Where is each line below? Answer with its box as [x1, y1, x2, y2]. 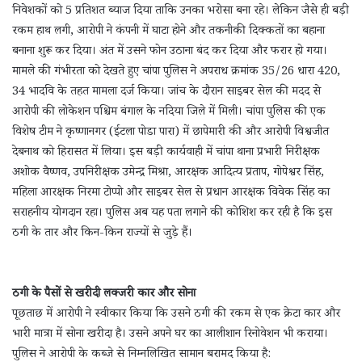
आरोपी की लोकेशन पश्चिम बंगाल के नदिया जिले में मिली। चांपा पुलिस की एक [12, 103, 326, 122]
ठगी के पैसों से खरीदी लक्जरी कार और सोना [12, 284, 196, 304]
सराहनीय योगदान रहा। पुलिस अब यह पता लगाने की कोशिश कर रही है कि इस [12, 204, 332, 223]
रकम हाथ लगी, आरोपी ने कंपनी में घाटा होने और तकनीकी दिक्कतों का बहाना [12, 22, 325, 41]
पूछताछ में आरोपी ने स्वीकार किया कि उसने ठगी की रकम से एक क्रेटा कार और [12, 305, 340, 324]
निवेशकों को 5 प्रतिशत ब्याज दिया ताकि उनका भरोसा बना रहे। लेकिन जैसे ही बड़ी [12, 2, 349, 21]
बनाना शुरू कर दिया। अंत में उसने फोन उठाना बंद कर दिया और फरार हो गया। [12, 42, 327, 61]
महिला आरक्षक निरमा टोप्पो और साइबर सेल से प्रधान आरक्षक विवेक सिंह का [12, 183, 330, 203]
